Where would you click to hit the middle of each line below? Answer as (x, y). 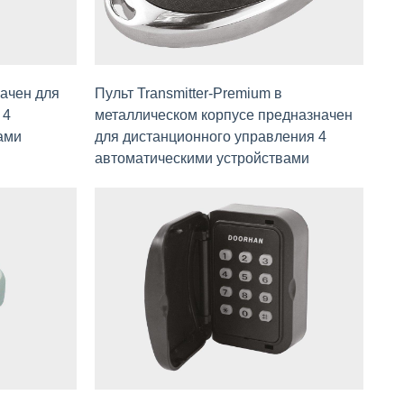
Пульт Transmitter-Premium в (188, 94)
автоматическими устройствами (202, 159)
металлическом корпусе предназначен (223, 115)
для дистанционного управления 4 (210, 137)
